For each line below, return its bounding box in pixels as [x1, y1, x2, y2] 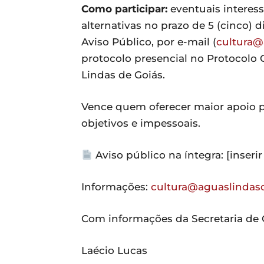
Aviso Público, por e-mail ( [81, 35, 216, 48]
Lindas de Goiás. [81, 68, 165, 81]
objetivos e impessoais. [81, 117, 200, 129]
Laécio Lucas [81, 244, 147, 256]
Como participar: [81, 2, 167, 15]
